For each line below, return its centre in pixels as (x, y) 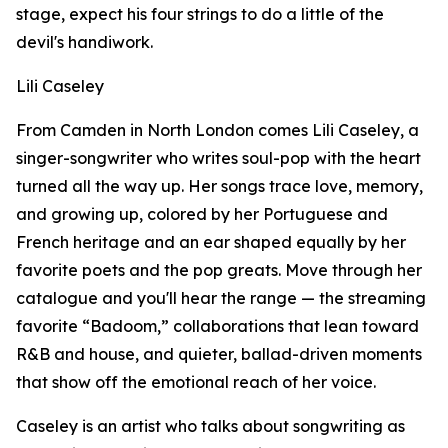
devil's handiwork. (84, 42)
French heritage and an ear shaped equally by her (211, 242)
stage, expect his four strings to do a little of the (200, 14)
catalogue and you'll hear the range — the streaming (221, 298)
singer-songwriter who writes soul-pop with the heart (218, 158)
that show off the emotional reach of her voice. (196, 382)
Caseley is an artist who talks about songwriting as (210, 426)
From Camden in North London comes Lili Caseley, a (217, 130)
